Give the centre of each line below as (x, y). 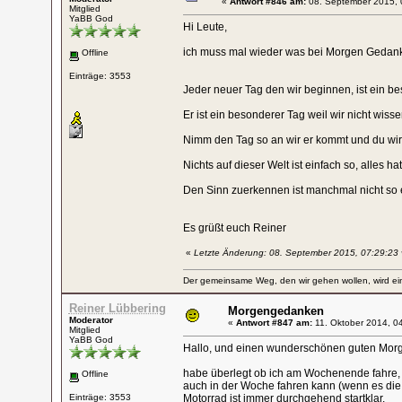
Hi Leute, (205, 27)
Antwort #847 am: (274, 323)
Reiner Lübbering (117, 308)
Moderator (91, 320)
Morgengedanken (275, 311)
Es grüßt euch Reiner (234, 228)
